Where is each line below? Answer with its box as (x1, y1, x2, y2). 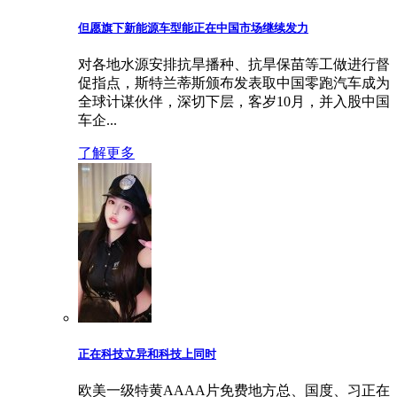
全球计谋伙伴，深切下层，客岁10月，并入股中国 (78, 94, 390, 110)
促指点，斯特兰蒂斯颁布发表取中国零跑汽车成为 (78, 75, 390, 91)
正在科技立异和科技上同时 (78, 346, 216, 361)
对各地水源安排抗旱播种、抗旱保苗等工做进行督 (78, 57, 390, 73)
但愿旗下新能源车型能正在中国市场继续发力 (78, 21, 308, 35)
